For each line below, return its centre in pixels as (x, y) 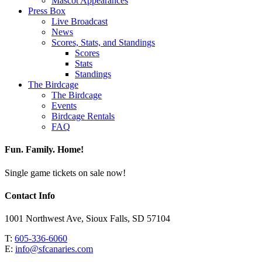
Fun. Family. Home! (44, 150)
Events (64, 106)
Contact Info (30, 195)
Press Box (47, 11)
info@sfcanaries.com (54, 249)
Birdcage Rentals (83, 116)
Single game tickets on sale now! (65, 173)
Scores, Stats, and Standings (103, 43)
